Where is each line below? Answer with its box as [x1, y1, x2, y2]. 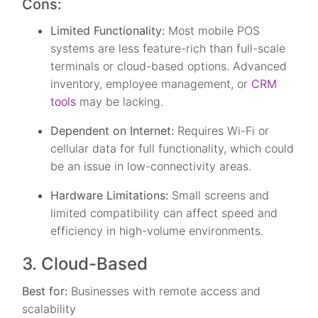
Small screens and [168, 187, 270, 202]
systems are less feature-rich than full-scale [50, 40, 286, 55]
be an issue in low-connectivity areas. [50, 158, 252, 173]
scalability [22, 301, 77, 316]
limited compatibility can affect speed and [50, 205, 278, 220]
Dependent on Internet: [50, 123, 178, 138]
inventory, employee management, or [50, 76, 252, 91]
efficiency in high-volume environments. [50, 223, 264, 238]
